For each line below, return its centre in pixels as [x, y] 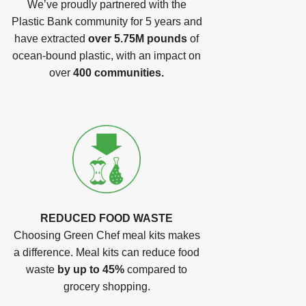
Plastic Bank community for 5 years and [107, 22]
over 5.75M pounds [138, 39]
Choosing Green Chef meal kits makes [107, 235]
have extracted [51, 39]
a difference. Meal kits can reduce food [107, 252]
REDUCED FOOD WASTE [107, 218]
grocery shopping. [107, 287]
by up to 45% [91, 269]
